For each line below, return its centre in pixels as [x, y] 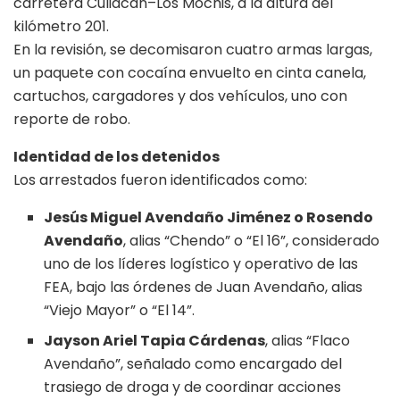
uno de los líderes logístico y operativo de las [201, 263]
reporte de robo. [72, 119]
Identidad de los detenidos [117, 156]
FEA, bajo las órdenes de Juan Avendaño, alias [204, 287]
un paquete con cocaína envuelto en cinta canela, [190, 72]
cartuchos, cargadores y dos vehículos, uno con [180, 96]
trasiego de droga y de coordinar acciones [193, 387]
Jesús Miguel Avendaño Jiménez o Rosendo [209, 217]
